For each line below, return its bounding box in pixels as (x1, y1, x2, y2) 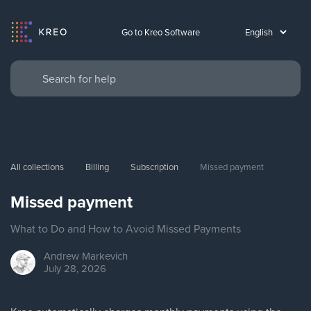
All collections (10, 160, 64, 173)
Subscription (131, 160, 178, 173)
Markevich (82, 249, 128, 263)
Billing (85, 160, 109, 173)
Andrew (44, 249, 79, 263)
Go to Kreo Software (121, 25, 200, 38)
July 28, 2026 (44, 261, 106, 276)
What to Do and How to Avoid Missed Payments (10, 221, 241, 236)
